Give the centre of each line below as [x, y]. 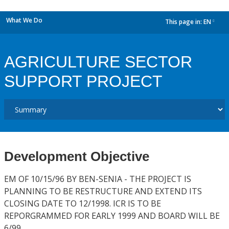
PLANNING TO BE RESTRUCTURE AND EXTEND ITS [103, 191]
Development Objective [77, 156]
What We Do [24, 20]
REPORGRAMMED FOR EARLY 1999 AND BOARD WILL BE [112, 216]
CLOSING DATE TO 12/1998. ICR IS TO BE [83, 203]
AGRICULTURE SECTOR [98, 62]
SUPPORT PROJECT [83, 81]
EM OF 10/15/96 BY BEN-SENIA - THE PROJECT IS [98, 179]
